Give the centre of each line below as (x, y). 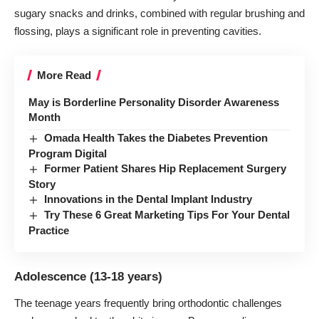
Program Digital (68, 154)
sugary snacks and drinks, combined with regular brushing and (159, 13)
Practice (49, 231)
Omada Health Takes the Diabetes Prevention (156, 138)
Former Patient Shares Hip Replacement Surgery (166, 169)
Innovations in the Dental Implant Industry (148, 199)
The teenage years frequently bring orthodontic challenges (148, 303)
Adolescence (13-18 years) (88, 276)
